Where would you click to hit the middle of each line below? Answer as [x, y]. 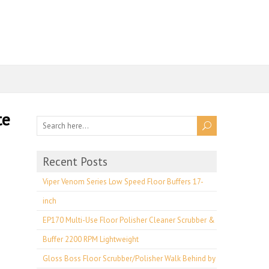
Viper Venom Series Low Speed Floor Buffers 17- [123, 182]
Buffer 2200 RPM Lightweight [91, 239]
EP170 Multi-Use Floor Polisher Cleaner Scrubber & [129, 220]
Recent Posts [75, 162]
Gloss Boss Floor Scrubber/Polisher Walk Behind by [129, 258]
